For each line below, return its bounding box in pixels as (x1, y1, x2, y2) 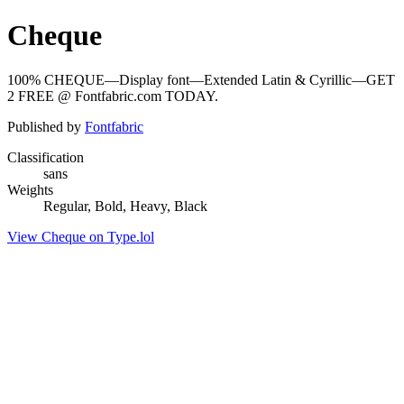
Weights (7, 181, 53, 197)
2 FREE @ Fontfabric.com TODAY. (7, 87, 218, 104)
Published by (7, 118, 85, 134)
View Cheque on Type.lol (7, 228, 154, 244)
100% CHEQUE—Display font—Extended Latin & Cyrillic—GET (7, 71, 395, 87)
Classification (7, 149, 84, 165)
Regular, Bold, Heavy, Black (43, 197, 207, 214)
